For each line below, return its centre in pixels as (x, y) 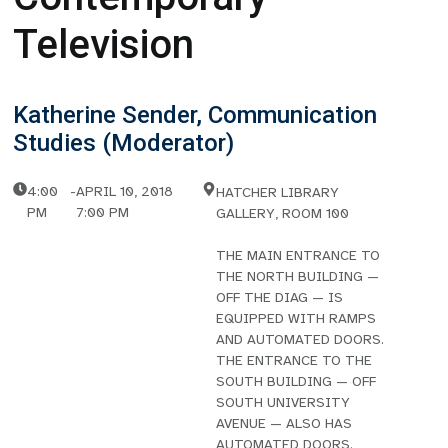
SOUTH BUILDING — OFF (295, 381)
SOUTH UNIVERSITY (282, 402)
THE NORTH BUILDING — (297, 276)
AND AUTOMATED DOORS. (299, 339)
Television (104, 44)
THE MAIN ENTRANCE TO (297, 255)
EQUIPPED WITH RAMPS (295, 318)
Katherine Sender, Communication (195, 115)
